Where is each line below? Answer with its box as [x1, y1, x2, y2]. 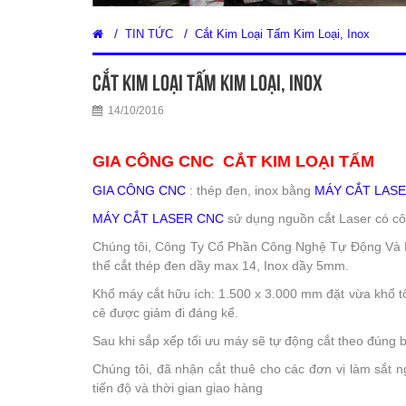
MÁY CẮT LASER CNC [92, 211, 224, 226]
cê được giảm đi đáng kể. [92, 305, 238, 320]
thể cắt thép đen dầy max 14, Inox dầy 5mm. [92, 258, 349, 273]
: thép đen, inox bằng [189, 183, 314, 198]
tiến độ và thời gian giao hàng [92, 381, 263, 395]
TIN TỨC [125, 27, 173, 41]
